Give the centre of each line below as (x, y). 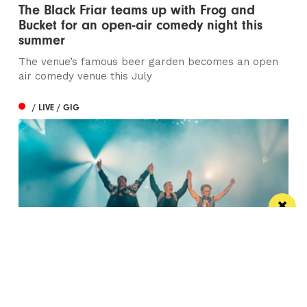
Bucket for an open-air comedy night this (141, 25)
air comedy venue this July (86, 76)
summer (42, 40)
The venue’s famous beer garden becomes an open (149, 61)
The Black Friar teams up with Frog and (137, 10)
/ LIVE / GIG (56, 107)
